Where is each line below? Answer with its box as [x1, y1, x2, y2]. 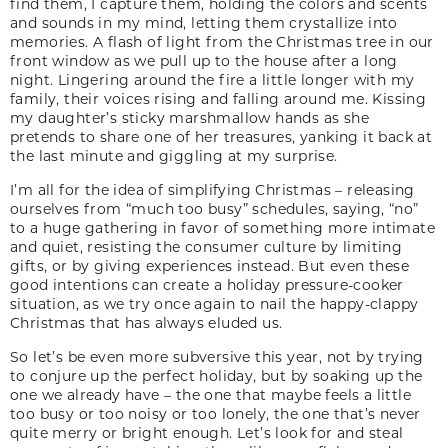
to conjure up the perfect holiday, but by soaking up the [10, 365, 423, 385]
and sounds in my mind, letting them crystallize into [10, 12, 398, 32]
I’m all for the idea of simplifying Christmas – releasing [10, 179, 415, 199]
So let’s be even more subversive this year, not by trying [10, 346, 424, 366]
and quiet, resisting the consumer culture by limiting [10, 236, 403, 256]
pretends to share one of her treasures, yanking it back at [10, 126, 433, 146]
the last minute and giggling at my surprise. [10, 145, 338, 165]
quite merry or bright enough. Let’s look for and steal [10, 422, 404, 442]
